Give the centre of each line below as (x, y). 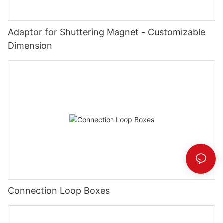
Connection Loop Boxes (59, 191)
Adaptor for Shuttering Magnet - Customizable (107, 32)
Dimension (30, 45)
